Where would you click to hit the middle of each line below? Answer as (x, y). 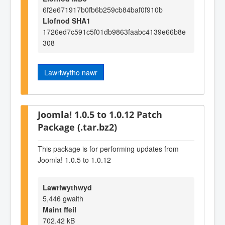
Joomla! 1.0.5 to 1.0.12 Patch (100, 114)
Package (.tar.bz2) (77, 127)
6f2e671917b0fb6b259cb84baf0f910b (103, 10)
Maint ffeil (60, 209)
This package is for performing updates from (108, 149)
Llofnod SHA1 (67, 21)
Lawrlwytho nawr (71, 73)
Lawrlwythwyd (67, 187)
